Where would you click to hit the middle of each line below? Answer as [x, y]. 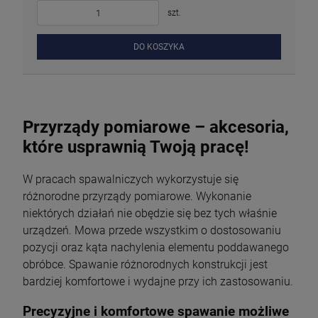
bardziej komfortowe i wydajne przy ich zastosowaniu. [158, 282]
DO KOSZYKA [159, 47]
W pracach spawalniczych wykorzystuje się [131, 180]
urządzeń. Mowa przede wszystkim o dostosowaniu [152, 231]
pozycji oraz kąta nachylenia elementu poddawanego [156, 248]
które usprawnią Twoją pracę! [136, 147]
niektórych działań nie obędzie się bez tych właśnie [150, 214]
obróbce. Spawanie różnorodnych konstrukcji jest [145, 265]
